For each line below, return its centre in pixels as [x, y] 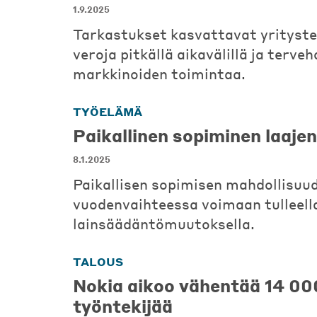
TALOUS [98, 261]
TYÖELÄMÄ [108, 111]
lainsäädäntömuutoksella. [164, 224]
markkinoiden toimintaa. [159, 74]
